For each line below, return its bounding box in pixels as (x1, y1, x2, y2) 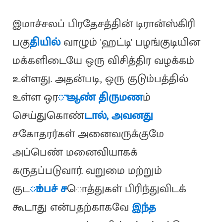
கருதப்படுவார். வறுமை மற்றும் (12, 162, 162, 180)
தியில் (29, 33, 63, 52)
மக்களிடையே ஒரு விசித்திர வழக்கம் (12, 52, 194, 70)
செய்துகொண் (12, 107, 84, 125)
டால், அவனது (84, 107, 153, 125)
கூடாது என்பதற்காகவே (12, 198, 129, 217)
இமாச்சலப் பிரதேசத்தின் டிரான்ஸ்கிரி (12, 15, 195, 34)
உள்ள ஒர (12, 88, 58, 107)
